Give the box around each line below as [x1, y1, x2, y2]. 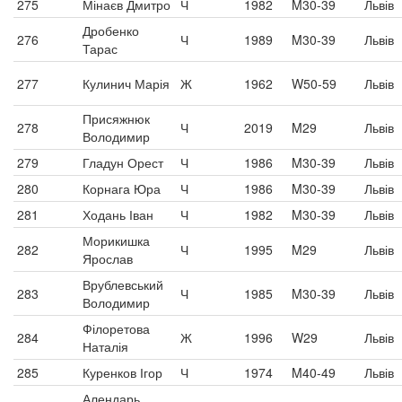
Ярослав [83, 249, 133, 267]
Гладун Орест [83, 153, 163, 171]
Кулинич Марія [83, 74, 170, 92]
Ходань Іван [83, 205, 153, 223]
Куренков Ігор [83, 363, 162, 381]
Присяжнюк [83, 109, 150, 127]
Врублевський [83, 275, 163, 293]
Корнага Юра [83, 179, 161, 197]
